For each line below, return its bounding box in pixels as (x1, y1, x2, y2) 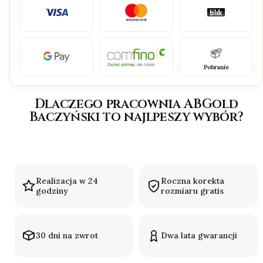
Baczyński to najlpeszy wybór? (29, 108, 244, 126)
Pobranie (203, 63, 229, 72)
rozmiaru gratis (161, 186, 224, 197)
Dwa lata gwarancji (161, 230, 237, 241)
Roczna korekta (161, 176, 224, 187)
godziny (36, 186, 68, 197)
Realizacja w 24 (36, 176, 98, 187)
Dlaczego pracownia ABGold (34, 95, 238, 113)
